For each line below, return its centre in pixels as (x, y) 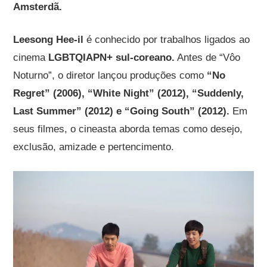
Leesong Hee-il (49, 39)
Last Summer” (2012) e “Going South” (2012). (123, 111)
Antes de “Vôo (208, 57)
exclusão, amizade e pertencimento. (94, 147)
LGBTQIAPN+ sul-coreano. (112, 57)
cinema (31, 57)
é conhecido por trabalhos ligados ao (167, 39)
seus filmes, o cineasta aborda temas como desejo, (128, 129)
